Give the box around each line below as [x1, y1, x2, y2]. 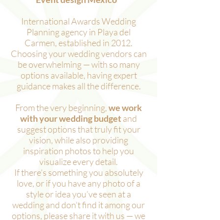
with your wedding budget [20, 113, 123, 124]
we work [109, 102, 142, 113]
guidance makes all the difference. [16, 81, 141, 91]
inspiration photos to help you [23, 145, 134, 156]
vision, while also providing [29, 135, 128, 145]
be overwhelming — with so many [17, 59, 140, 70]
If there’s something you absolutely [14, 167, 143, 178]
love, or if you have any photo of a [17, 178, 140, 189]
